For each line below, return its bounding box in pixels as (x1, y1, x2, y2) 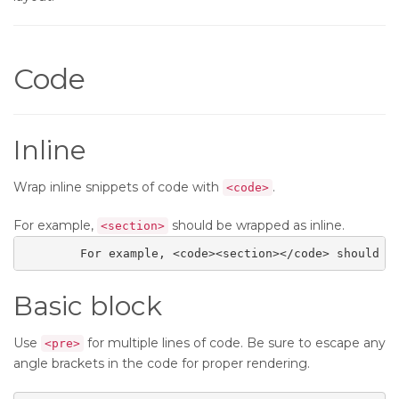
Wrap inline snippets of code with (13, 179, 223, 195)
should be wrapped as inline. (168, 217, 345, 233)
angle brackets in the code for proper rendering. (13, 355, 310, 371)
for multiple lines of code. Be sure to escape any (84, 335, 386, 351)
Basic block (13, 289, 162, 322)
